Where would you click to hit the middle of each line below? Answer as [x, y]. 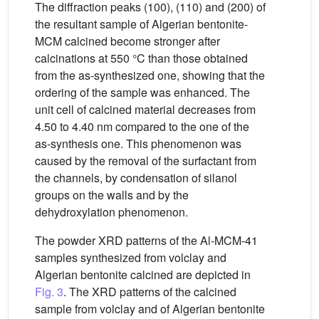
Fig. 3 [49, 292]
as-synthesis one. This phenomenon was [138, 144]
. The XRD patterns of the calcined [150, 292]
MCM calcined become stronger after [127, 41]
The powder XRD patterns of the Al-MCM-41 [146, 241]
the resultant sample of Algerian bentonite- [141, 24]
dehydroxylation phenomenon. [111, 212]
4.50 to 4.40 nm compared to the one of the [142, 127]
